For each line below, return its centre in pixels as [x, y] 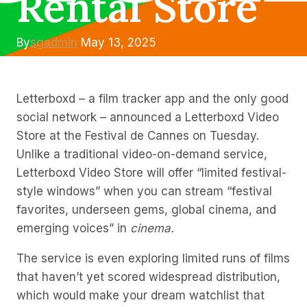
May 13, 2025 [119, 42]
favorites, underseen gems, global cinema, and [146, 210]
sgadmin [54, 42]
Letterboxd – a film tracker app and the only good [152, 99]
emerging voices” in [73, 228]
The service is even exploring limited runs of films [153, 258]
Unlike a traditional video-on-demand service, [142, 154]
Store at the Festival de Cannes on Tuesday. [138, 136]
